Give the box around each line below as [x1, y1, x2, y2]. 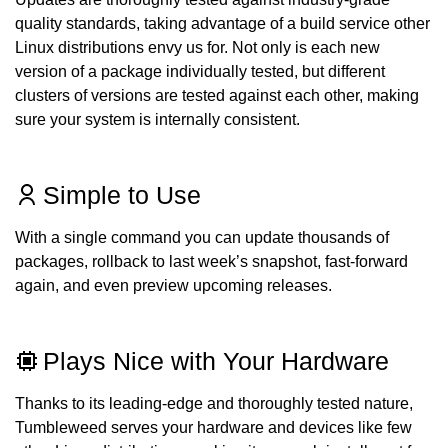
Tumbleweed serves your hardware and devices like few [15, 419, 412, 436]
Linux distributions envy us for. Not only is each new [15, 39, 380, 56]
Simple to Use [43, 181, 201, 209]
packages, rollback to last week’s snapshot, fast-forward [15, 253, 408, 270]
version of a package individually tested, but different [15, 63, 385, 80]
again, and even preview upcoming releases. [15, 277, 332, 294]
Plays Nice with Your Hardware [43, 347, 389, 375]
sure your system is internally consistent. [15, 111, 300, 128]
